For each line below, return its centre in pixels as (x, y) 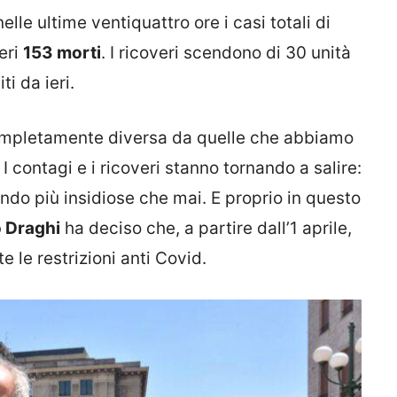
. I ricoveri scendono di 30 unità (226, 52)
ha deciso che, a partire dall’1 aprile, (206, 229)
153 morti (62, 52)
